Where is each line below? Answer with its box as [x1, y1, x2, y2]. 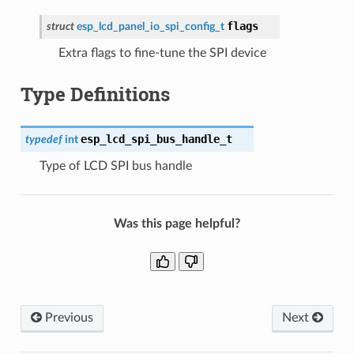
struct [46, 20, 74, 32]
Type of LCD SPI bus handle [39, 159, 192, 172]
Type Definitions [20, 81, 170, 107]
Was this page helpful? [114, 217, 240, 230]
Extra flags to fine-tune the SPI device [58, 46, 266, 59]
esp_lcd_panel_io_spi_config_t [76, 20, 224, 32]
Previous [41, 311, 93, 324]
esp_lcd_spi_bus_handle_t [80, 132, 232, 145]
